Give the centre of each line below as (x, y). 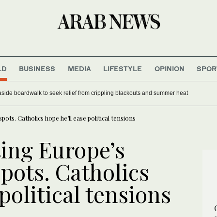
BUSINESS (37, 68)
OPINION (169, 68)
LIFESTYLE (123, 68)
